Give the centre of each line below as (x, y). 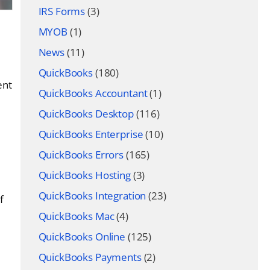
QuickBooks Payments (90, 257)
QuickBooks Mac (76, 216)
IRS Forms (62, 11)
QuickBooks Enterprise (91, 134)
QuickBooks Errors (81, 155)
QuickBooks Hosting (84, 175)
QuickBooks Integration (92, 196)
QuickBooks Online (82, 237)
